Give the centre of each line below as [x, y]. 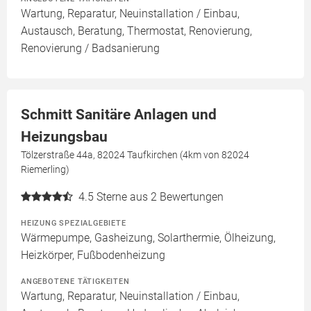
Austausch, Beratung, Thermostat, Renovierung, [136, 31]
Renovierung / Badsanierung [90, 49]
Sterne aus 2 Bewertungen [160, 197]
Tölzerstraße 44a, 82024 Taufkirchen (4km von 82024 [135, 155]
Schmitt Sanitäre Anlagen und [119, 115]
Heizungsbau [64, 137]
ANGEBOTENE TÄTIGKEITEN [75, 281]
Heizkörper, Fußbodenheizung [93, 255]
